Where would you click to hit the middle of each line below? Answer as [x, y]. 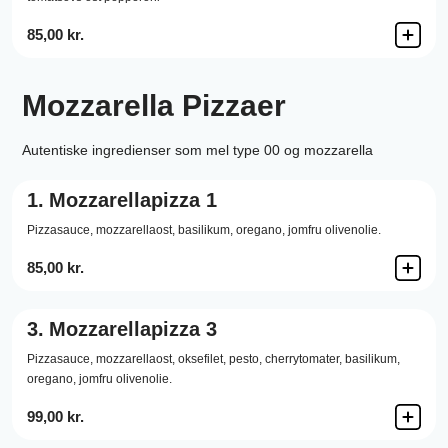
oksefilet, [202, 359]
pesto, [245, 359]
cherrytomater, [303, 359]
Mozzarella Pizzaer [154, 105]
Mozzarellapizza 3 [133, 329]
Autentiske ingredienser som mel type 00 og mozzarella [197, 150]
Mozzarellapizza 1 [133, 200]
